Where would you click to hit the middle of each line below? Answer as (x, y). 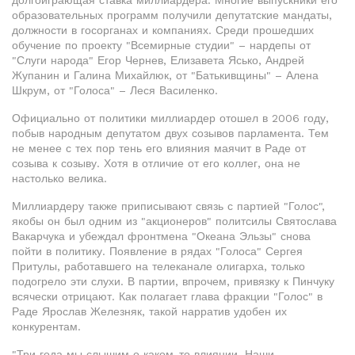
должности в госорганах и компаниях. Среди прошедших (163, 30)
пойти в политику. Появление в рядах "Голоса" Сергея (157, 251)
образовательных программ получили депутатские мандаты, (172, 15)
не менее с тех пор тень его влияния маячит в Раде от (159, 148)
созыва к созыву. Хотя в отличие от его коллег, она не (156, 163)
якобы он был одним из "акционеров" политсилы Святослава (174, 221)
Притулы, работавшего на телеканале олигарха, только (158, 266)
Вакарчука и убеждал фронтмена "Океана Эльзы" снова (161, 236)
